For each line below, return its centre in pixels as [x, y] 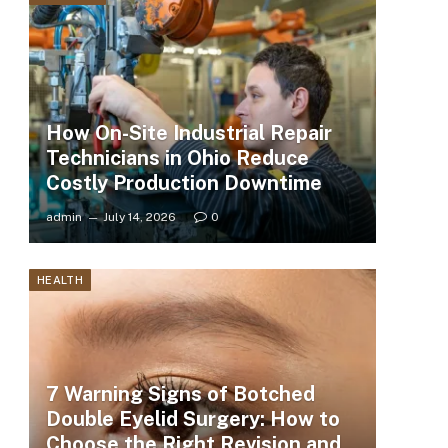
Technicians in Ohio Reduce [177, 157]
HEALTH [60, 279]
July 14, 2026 [139, 216]
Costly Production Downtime [183, 182]
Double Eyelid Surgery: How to [192, 419]
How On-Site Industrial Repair [188, 132]
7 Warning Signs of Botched [180, 394]
